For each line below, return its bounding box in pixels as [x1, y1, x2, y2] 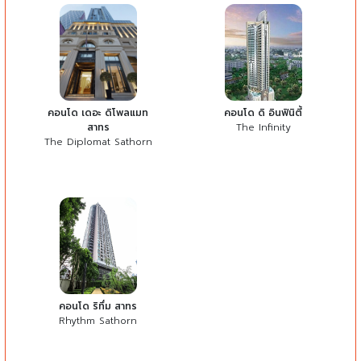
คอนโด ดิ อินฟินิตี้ [224, 106, 302, 121]
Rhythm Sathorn [59, 313, 137, 329]
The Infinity [235, 120, 291, 135]
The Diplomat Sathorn [44, 135, 152, 150]
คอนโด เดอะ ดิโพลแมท [48, 106, 148, 121]
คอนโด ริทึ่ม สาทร [59, 299, 137, 314]
